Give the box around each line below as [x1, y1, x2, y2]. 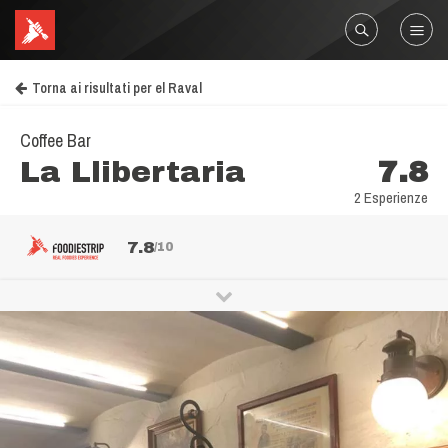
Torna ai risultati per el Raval [32, 79, 202, 97]
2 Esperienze [354, 187, 428, 208]
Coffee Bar [20, 128, 91, 153]
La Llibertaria [20, 156, 246, 188]
